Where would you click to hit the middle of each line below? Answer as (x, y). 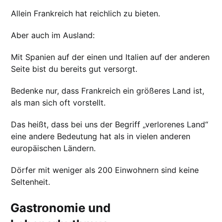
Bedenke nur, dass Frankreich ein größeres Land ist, (108, 90)
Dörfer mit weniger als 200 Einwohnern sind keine (105, 170)
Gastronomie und (61, 208)
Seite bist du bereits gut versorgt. (74, 69)
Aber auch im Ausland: (53, 35)
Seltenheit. (31, 182)
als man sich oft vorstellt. (58, 102)
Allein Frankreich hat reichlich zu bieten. (86, 13)
